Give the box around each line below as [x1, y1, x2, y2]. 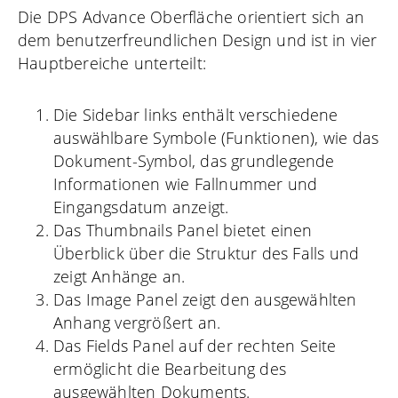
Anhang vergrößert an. [53, 311, 221, 333]
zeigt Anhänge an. [53, 265, 186, 287]
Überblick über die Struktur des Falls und [53, 242, 360, 264]
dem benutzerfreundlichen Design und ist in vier [18, 28, 378, 51]
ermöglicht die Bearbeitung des [53, 357, 286, 379]
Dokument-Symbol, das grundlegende [53, 149, 335, 171]
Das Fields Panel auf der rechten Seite [53, 334, 337, 356]
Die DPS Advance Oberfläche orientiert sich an [18, 5, 365, 28]
